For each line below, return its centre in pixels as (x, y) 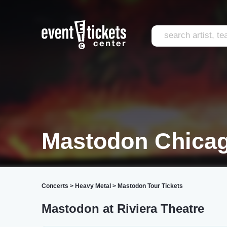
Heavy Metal (93, 186)
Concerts (55, 186)
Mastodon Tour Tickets (150, 186)
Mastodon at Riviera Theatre (123, 209)
